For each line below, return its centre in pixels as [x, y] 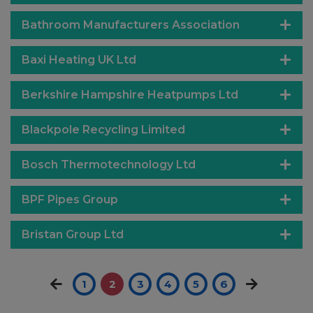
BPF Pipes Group [70, 199]
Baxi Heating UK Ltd [79, 60]
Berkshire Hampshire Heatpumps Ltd [130, 95]
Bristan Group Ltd [73, 234]
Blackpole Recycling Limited [103, 130]
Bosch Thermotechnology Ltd [109, 165]
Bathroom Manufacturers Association [131, 25]
